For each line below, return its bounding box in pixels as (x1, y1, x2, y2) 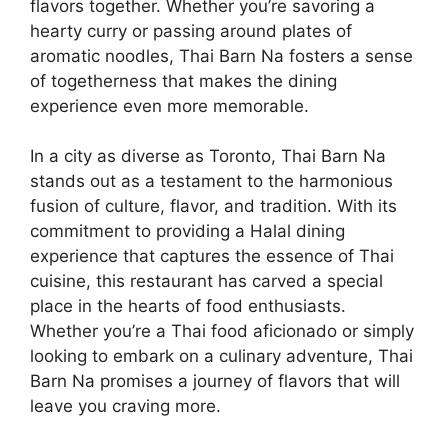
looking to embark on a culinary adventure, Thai (30, 346, 413, 367)
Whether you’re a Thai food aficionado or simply (30, 321, 414, 342)
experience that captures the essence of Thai (30, 246, 394, 267)
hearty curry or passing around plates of (30, 20, 352, 41)
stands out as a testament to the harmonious (30, 171, 393, 192)
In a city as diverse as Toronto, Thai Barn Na (30, 146, 386, 167)
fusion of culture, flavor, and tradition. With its (30, 196, 397, 217)
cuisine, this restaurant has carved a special (30, 271, 383, 292)
